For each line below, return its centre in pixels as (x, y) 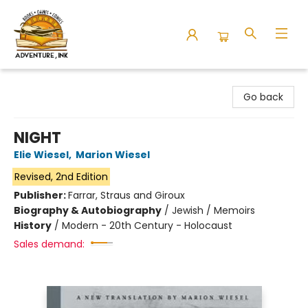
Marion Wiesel (113, 155)
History (33, 225)
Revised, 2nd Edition (61, 177)
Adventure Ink (43, 82)
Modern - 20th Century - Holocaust (147, 225)
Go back (263, 97)
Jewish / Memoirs (213, 210)
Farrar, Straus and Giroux (126, 195)
